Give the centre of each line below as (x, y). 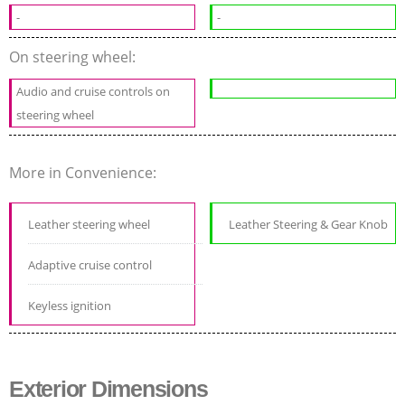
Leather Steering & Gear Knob (309, 224)
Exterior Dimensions (108, 388)
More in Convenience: (85, 172)
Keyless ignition (70, 305)
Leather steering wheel (89, 224)
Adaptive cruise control (90, 264)
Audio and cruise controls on (93, 91)
